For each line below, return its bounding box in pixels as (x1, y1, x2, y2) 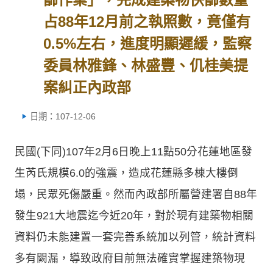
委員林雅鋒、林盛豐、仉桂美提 (43, 57, 249, 74)
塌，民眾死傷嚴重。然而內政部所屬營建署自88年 (15, 188, 257, 200)
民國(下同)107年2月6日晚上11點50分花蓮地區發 (15, 145, 252, 158)
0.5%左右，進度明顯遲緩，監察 (43, 35, 252, 52)
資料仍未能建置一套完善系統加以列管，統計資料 (15, 230, 256, 243)
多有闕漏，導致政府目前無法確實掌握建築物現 (15, 252, 245, 264)
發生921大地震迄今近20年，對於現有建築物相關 (15, 209, 253, 222)
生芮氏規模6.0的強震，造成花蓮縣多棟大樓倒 (15, 166, 238, 179)
